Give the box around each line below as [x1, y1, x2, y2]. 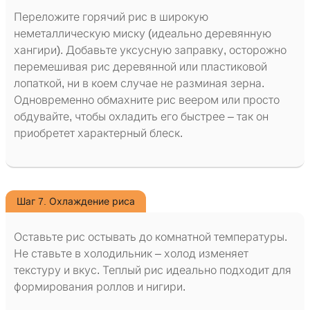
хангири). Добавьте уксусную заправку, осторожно [14, 44, 286, 57]
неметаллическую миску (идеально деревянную [14, 28, 271, 40]
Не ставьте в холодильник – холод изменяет [14, 248, 248, 260]
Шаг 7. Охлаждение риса [17, 196, 135, 208]
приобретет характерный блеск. [14, 127, 183, 140]
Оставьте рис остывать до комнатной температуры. [14, 231, 287, 244]
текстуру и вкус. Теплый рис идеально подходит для [14, 264, 291, 277]
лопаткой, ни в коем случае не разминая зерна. [14, 77, 264, 90]
